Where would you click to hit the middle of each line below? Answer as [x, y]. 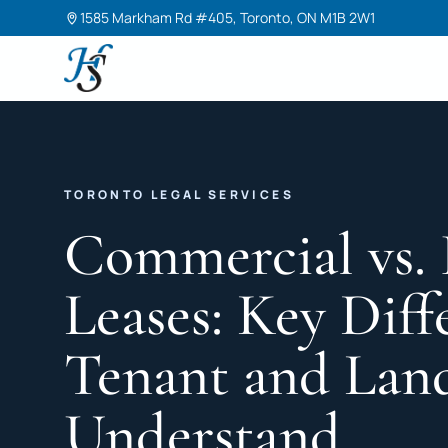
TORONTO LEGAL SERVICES [179, 194]
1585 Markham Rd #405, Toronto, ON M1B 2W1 [227, 17]
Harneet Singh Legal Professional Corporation [230, 78]
